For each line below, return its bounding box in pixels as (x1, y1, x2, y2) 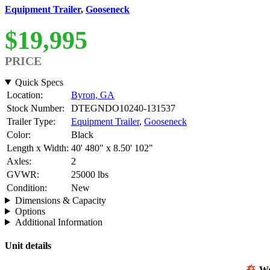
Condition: (7, 182, 47, 193)
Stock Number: (7, 102, 64, 113)
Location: (7, 89, 43, 100)
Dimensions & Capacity (14, 195, 106, 206)
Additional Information (14, 216, 102, 227)
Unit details (5, 240, 51, 251)
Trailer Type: (7, 116, 55, 127)
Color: (7, 129, 31, 140)
